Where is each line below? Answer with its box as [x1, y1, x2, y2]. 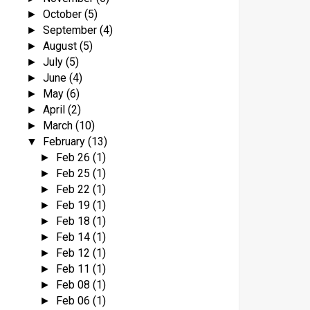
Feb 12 [55, 246, 93, 259]
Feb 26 [55, 150, 93, 164]
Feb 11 [55, 262, 93, 275]
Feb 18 [55, 214, 93, 228]
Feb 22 [55, 182, 93, 196]
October [42, 7, 84, 21]
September [42, 23, 100, 37]
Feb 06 [55, 293, 93, 307]
